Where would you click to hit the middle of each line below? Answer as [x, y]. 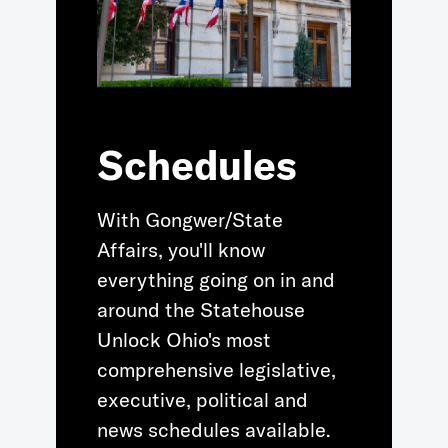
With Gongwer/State [189, 220]
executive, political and [202, 400]
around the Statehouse [200, 310]
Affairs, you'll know [180, 250]
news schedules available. [213, 430]
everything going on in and [215, 280]
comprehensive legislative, [216, 370]
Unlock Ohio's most [183, 340]
